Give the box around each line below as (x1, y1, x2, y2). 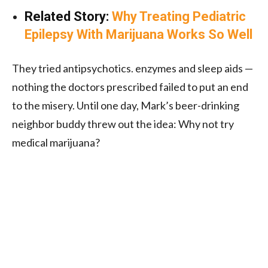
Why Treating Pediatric (112, 8, 246, 24)
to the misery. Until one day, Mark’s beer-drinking (12, 98, 239, 112)
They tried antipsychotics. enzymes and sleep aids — (12, 61, 253, 75)
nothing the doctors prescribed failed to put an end (12, 80, 248, 93)
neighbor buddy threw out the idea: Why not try (12, 117, 234, 130)
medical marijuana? (12, 135, 100, 149)
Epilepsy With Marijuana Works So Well (25, 26, 252, 42)
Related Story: (25, 8, 112, 24)
